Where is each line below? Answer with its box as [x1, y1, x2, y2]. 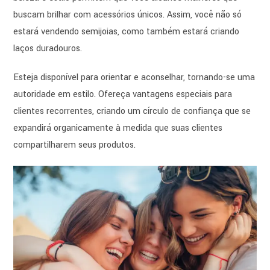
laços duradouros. [13, 42, 83, 55]
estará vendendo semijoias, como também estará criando [13, 25, 240, 39]
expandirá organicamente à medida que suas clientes [13, 122, 223, 135]
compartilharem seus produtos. [13, 139, 136, 152]
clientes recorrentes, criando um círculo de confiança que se [13, 105, 251, 118]
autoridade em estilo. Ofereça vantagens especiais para [13, 88, 233, 101]
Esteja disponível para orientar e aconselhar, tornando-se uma [13, 71, 256, 84]
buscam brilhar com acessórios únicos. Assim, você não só [13, 8, 242, 22]
